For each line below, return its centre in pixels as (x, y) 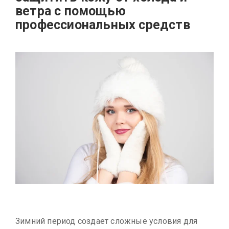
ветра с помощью (71, 11)
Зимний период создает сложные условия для (107, 221)
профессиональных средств (103, 25)
